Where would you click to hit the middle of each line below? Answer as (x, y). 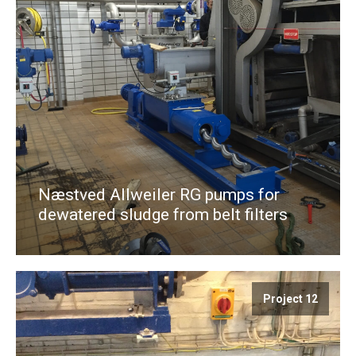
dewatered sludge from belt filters (163, 214)
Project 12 (290, 298)
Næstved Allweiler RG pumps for (159, 194)
